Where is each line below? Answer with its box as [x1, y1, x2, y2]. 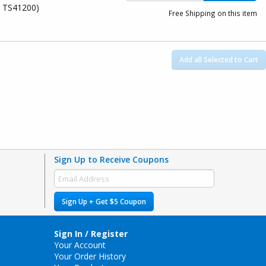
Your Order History [54, 251, 126, 262]
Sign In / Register [54, 228, 128, 240]
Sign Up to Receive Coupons [54, 154, 169, 166]
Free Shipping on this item [169, 8, 257, 18]
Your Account [54, 239, 106, 251]
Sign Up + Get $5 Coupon [61, 197, 146, 207]
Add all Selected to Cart [179, 55, 259, 65]
